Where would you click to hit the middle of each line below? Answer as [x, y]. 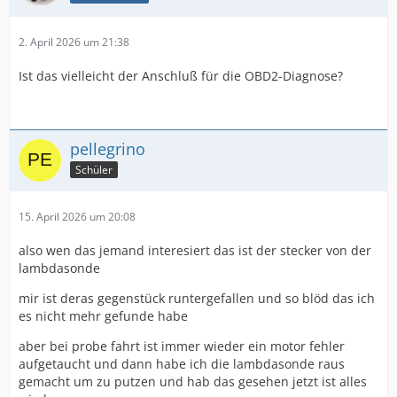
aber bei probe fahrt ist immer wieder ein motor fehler [182, 346]
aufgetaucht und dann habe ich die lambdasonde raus [182, 364]
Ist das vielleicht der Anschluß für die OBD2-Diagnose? [181, 76]
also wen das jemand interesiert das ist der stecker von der [195, 250]
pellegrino [108, 149]
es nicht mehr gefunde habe [103, 316]
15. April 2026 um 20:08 [77, 217]
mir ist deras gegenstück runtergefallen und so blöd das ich [197, 298]
